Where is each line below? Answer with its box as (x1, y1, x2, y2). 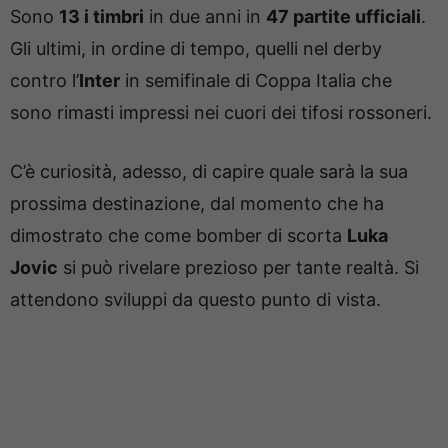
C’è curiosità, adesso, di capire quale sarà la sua (10, 160, 408, 182)
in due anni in (144, 5, 266, 27)
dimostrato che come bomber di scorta (10, 224, 347, 246)
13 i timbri (59, 5, 144, 27)
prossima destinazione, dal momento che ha (10, 192, 384, 214)
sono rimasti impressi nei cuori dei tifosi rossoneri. (10, 101, 432, 123)
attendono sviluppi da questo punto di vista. (10, 288, 381, 310)
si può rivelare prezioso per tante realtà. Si (58, 256, 419, 278)
